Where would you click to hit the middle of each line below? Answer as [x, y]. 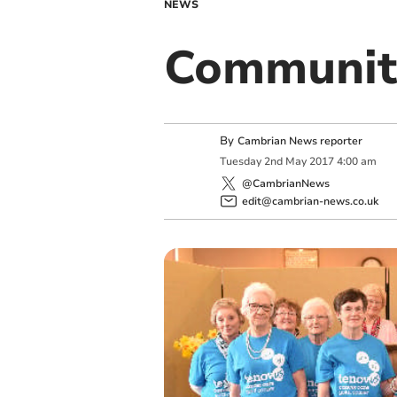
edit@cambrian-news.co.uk [310, 201]
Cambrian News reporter [300, 141]
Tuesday [240, 162]
